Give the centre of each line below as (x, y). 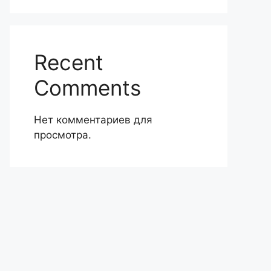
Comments (87, 88)
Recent (69, 62)
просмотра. (63, 135)
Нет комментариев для (93, 120)
